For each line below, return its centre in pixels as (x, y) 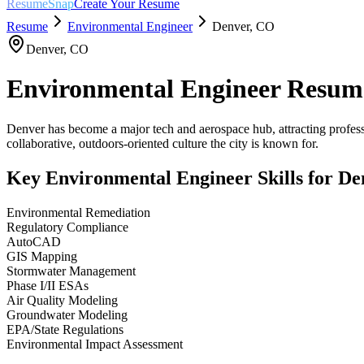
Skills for (295, 178)
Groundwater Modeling (67, 314)
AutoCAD (34, 241)
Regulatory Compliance (67, 227)
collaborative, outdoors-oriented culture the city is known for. (162, 143)
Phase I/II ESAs (48, 285)
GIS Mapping (42, 256)
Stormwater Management (71, 271)
